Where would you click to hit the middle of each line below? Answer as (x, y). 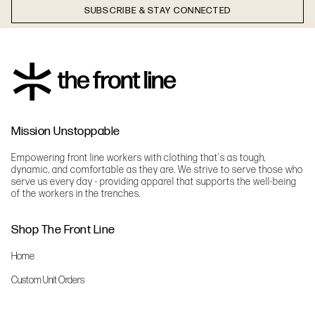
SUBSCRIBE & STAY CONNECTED (157, 11)
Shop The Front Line (63, 229)
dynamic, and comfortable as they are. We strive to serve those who (157, 170)
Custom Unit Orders (48, 281)
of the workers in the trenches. (76, 194)
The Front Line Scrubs (50, 304)
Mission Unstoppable (66, 131)
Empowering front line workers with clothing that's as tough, (139, 158)
